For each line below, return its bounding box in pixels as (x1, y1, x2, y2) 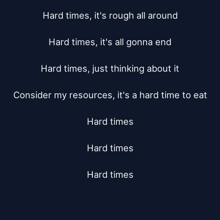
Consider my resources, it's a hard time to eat (13, 89, 207, 100)
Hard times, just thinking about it (41, 63, 179, 74)
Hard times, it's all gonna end (49, 36, 171, 47)
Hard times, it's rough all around (42, 10, 178, 21)
